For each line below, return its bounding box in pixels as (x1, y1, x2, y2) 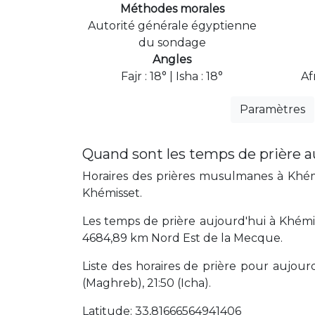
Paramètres (239, 102, 305, 116)
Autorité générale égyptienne (87, 18, 257, 32)
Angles (153, 52, 191, 66)
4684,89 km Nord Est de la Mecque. (82, 231, 283, 245)
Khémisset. (82, 186, 142, 200)
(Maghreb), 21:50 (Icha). (82, 276, 211, 290)
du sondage (138, 35, 206, 49)
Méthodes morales (120, 1, 224, 15)
